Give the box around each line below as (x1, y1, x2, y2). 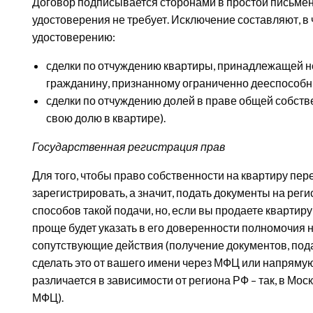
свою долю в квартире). (46, 111, 166, 124)
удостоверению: (32, 30, 115, 43)
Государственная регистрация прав (32, 140, 225, 153)
